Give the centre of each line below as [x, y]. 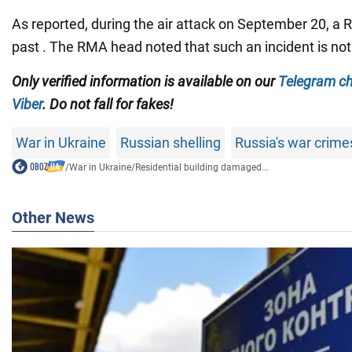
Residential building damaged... [202, 168]
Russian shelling [170, 143]
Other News [53, 218]
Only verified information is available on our [145, 82]
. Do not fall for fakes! [108, 104]
